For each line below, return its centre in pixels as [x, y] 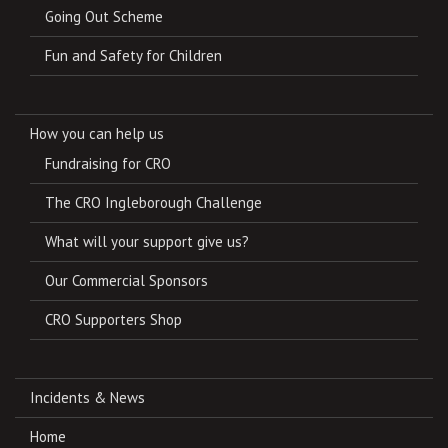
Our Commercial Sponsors [126, 280]
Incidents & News [87, 397]
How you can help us [97, 133]
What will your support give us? [147, 241]
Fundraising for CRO [108, 163]
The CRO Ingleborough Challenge [153, 202]
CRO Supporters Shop [113, 319]
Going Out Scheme [104, 16]
